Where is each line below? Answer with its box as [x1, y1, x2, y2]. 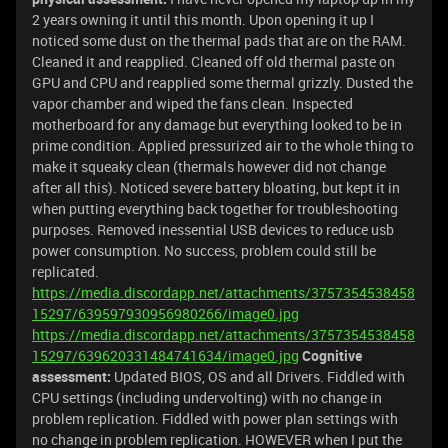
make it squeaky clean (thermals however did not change [32, 157, 386, 176]
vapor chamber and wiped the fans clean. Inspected [32, 94, 353, 113]
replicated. [32, 262, 99, 281]
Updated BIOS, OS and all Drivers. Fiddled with [111, 367, 405, 386]
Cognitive [302, 346, 362, 365]
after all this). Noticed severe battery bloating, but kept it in [32, 178, 400, 197]
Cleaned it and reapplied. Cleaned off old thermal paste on [32, 52, 395, 71]
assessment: [32, 367, 111, 386]
